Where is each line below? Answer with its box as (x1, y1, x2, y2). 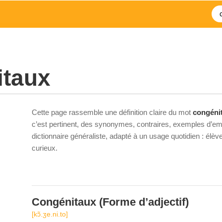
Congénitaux (32, 196, 96, 208)
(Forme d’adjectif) (96, 196, 189, 208)
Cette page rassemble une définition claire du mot (32, 108, 193, 116)
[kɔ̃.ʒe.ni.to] (32, 210, 68, 218)
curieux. (32, 144, 57, 152)
